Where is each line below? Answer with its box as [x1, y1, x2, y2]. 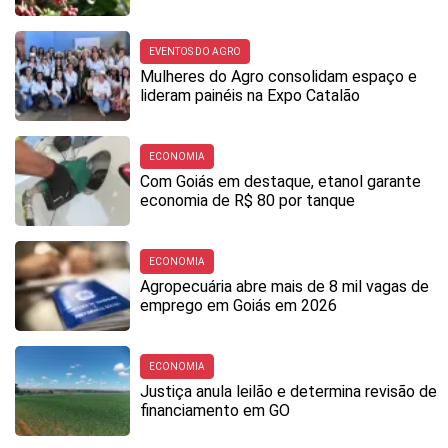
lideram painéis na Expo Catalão [140, 86, 360, 106]
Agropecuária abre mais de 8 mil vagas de [140, 277, 429, 297]
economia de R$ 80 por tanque [140, 191, 355, 211]
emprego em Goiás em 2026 [140, 296, 337, 316]
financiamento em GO [140, 401, 290, 421]
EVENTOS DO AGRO [149, 46, 241, 58]
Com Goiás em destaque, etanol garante [140, 172, 421, 192]
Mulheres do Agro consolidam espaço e [140, 67, 417, 87]
